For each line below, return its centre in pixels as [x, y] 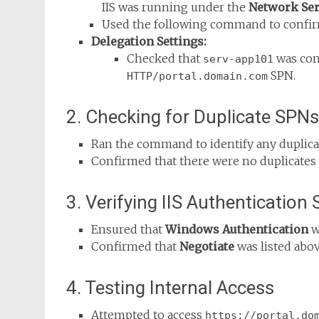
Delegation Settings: [149, 41]
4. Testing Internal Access [170, 288]
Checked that [165, 58]
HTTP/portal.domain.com [197, 76]
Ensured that [128, 229]
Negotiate [207, 246]
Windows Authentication [237, 229]
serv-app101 [238, 59]
